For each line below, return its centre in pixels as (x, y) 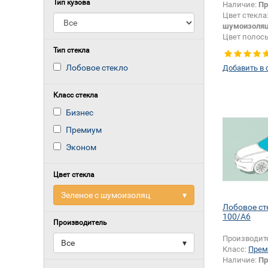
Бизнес (80, 112)
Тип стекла (71, 50)
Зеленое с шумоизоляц (106, 195)
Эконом (81, 147)
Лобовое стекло (97, 68)
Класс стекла (76, 95)
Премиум (84, 130)
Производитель (80, 223)
